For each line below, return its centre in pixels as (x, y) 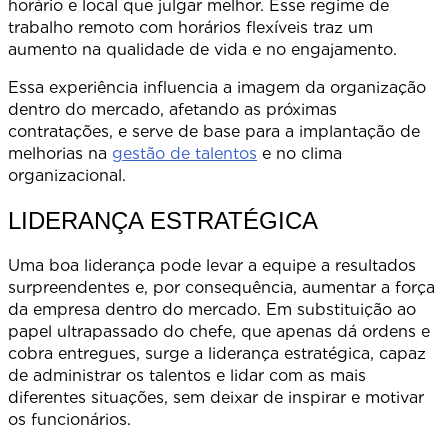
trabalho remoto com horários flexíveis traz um (190, 28)
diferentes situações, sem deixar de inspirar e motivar (216, 398)
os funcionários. (69, 420)
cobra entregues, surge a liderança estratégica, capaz (217, 354)
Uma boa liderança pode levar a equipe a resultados (212, 266)
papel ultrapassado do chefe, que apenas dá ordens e (219, 332)
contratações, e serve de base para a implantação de (214, 132)
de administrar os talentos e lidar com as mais (187, 376)
